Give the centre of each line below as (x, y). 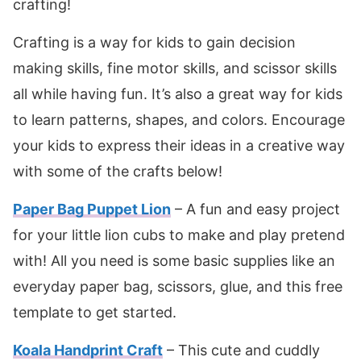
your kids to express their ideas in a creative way (179, 146)
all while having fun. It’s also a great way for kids (178, 94)
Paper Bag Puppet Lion (92, 210)
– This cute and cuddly (241, 351)
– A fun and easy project (255, 210)
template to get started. (95, 313)
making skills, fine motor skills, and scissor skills (175, 68)
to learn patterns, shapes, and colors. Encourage (179, 120)
